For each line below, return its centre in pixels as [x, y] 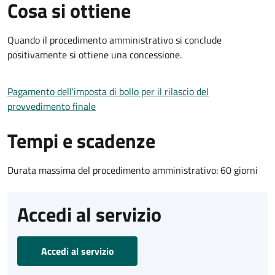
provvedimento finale [52, 106]
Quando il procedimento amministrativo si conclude [114, 40]
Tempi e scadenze [81, 140]
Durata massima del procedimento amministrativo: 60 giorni [133, 170]
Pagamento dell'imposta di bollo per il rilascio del [108, 91]
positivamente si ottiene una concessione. [95, 54]
